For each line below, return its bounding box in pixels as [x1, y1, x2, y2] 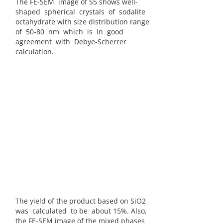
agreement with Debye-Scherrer [15, 37, 126, 47]
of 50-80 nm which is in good [15, 27, 123, 37]
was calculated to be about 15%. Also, [15, 206, 147, 216]
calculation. [15, 47, 58, 57]
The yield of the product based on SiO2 [15, 196, 146, 206]
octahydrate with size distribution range [15, 17, 149, 27]
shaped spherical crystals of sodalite [15, 7, 145, 17]
